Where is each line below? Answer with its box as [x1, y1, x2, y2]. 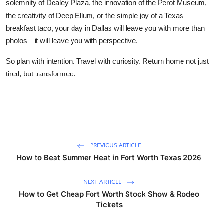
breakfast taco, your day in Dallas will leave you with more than [6, 23, 205, 32]
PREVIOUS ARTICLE [89, 141, 141, 149]
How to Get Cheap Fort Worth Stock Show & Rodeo [19, 189, 199, 199]
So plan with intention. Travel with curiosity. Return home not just [6, 56, 209, 65]
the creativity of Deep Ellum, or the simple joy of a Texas [6, 11, 183, 19]
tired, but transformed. [6, 69, 75, 78]
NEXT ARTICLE [83, 177, 123, 186]
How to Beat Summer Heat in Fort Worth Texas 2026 [17, 152, 201, 162]
